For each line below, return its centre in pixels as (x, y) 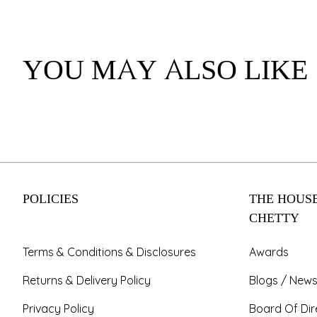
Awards (269, 252)
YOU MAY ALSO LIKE (165, 71)
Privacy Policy (58, 309)
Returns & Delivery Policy (87, 280)
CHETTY (274, 218)
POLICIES (51, 199)
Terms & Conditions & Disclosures (109, 252)
